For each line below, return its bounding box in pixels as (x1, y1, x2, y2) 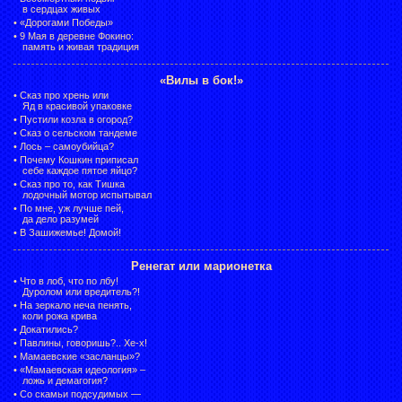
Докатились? (20, 323, 78, 335)
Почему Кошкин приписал (20, 153, 138, 165)
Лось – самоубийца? (20, 140, 114, 152)
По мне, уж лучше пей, (20, 202, 124, 214)
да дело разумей (22, 213, 99, 224)
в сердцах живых (22, 3, 100, 14)
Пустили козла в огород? (20, 113, 133, 125)
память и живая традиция (22, 40, 139, 52)
